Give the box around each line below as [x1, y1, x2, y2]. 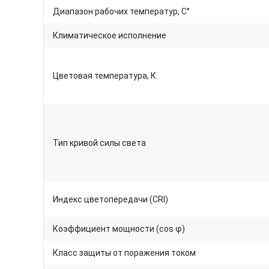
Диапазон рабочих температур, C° [53, 7, 190, 16]
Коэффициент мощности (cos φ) [53, 224, 185, 234]
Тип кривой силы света [53, 138, 146, 148]
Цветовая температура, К [53, 71, 156, 80]
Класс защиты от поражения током [53, 248, 196, 258]
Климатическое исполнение [53, 31, 166, 40]
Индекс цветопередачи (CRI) [53, 195, 168, 204]
